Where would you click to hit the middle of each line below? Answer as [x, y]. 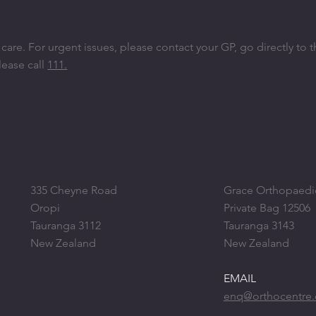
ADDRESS [65, 156]
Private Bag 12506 [267, 208]
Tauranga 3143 [259, 226]
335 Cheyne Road [74, 190]
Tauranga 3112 [66, 225]
